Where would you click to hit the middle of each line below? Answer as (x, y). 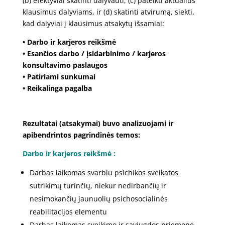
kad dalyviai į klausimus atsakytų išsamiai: (93, 23)
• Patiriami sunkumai (59, 76)
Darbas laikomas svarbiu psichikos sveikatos (104, 172)
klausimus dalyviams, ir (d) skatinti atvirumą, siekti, (108, 12)
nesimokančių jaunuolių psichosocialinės (98, 198)
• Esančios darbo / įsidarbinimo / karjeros (94, 53)
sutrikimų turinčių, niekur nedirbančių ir (98, 185)
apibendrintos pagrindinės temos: (81, 135)
